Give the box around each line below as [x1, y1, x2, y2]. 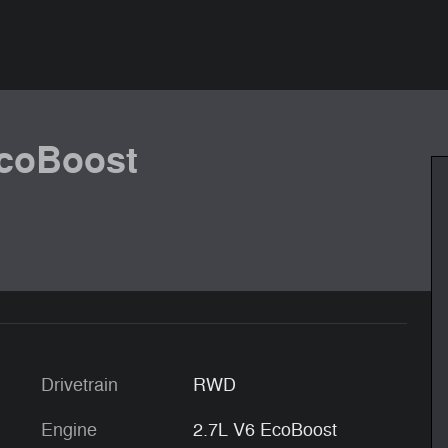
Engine [41, 419, 97, 441]
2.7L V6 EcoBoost [192, 419, 337, 441]
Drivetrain [41, 374, 118, 396]
